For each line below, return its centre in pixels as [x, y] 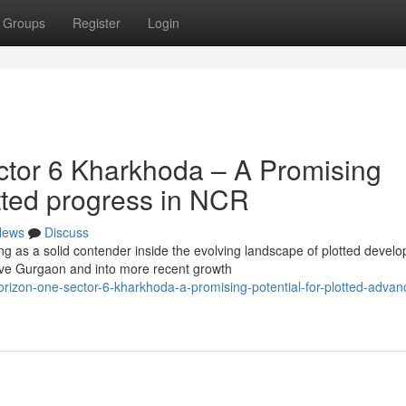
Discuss [67, 232]
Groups [24, 23]
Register [97, 23]
